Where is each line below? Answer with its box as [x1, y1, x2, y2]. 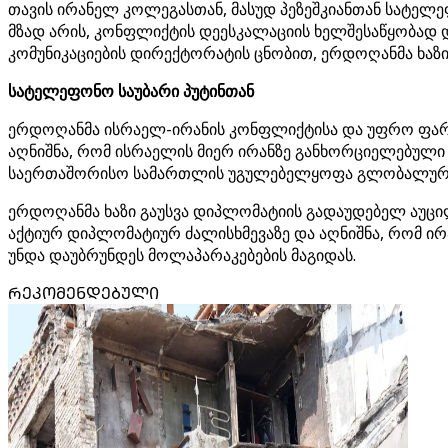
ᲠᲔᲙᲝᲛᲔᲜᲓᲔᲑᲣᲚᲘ [8, 282, 159, 304]
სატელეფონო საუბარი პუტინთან [8, 80, 254, 102]
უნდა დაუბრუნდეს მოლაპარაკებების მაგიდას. [8, 244, 356, 266]
